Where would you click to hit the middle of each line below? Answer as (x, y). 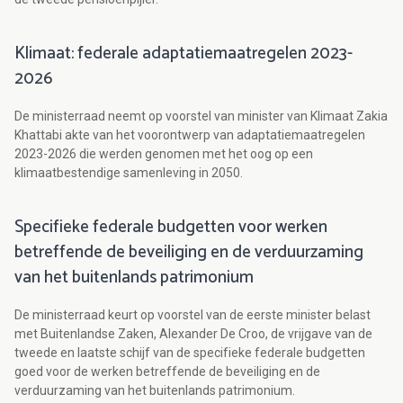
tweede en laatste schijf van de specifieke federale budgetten (190, 353)
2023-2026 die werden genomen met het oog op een (164, 154)
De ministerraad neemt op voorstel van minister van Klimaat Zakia (201, 116)
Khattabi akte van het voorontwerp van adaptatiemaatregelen (190, 135)
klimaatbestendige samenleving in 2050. (129, 173)
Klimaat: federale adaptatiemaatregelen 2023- (184, 54)
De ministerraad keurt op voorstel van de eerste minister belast (193, 315)
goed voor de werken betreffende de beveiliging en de (167, 372)
